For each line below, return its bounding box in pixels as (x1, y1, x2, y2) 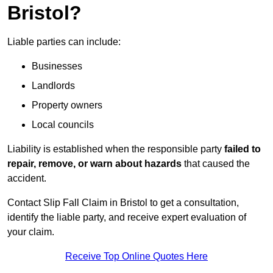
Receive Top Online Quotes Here (65, 251, 208, 262)
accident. (7, 173, 46, 184)
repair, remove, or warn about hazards (7, 158, 182, 169)
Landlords (32, 80, 75, 91)
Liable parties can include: (7, 37, 121, 48)
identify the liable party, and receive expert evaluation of (7, 212, 246, 223)
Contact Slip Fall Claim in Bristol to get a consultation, (7, 197, 239, 208)
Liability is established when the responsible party (7, 144, 224, 155)
